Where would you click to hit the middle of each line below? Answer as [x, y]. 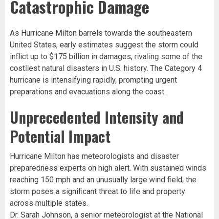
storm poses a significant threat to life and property [98, 191]
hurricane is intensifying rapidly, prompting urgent [93, 80]
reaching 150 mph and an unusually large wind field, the [103, 179]
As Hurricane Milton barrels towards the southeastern [101, 33]
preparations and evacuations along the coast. [88, 91]
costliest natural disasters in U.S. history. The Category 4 [106, 68]
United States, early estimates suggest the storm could [104, 44]
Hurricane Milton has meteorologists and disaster [94, 156]
